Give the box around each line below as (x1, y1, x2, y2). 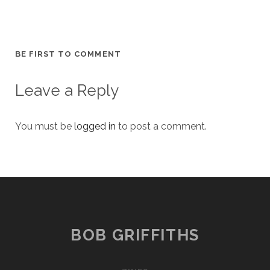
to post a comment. (115, 121, 207, 133)
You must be (14, 121, 74, 133)
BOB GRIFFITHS (71, 226, 199, 245)
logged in (74, 121, 116, 133)
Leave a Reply (14, 81, 119, 100)
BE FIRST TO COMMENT (14, 49, 121, 59)
